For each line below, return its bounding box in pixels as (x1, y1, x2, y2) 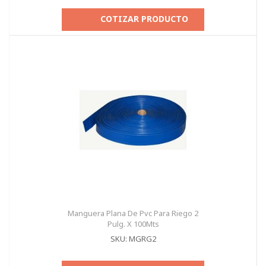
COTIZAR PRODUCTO (100, 13, 188, 24)
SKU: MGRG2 (110, 233, 156, 244)
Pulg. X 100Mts (107, 218, 159, 229)
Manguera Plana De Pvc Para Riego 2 (68, 208, 198, 218)
